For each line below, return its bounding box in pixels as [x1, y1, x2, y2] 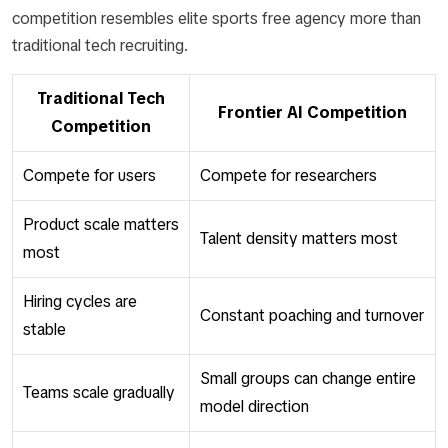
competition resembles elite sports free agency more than [12, 8, 421, 29]
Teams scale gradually [23, 382, 175, 403]
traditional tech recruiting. [12, 35, 188, 56]
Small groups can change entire [200, 368, 416, 389]
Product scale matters [23, 214, 179, 235]
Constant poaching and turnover [200, 305, 424, 326]
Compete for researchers [200, 165, 377, 186]
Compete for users [23, 165, 156, 186]
